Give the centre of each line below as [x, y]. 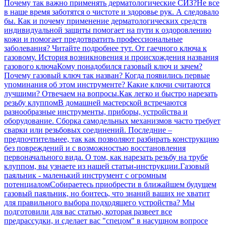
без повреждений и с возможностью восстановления [95, 148]
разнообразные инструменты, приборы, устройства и [96, 111]
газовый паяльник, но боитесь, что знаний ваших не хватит [107, 193]
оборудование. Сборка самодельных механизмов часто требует [112, 121]
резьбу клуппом [31, 102]
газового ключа [31, 66]
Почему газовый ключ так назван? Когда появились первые [107, 75]
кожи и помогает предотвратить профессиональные [93, 39]
